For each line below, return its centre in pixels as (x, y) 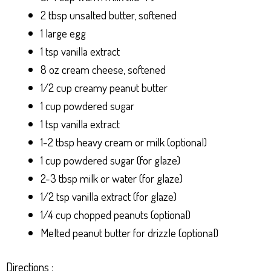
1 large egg (63, 33)
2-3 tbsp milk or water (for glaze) (112, 178)
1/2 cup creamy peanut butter (104, 88)
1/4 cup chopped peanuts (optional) (116, 215)
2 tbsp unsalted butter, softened (109, 15)
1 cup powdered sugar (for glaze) (110, 160)
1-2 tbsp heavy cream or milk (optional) (124, 142)
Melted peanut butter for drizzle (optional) (129, 233)
